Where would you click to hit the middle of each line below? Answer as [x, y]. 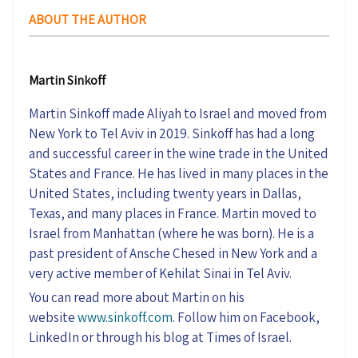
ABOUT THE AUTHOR [88, 20]
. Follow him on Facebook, [246, 318]
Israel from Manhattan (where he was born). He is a [171, 234]
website [53, 318]
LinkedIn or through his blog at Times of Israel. [160, 338]
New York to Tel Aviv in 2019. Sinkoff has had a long [172, 134]
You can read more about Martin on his [137, 298]
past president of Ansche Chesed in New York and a [173, 254]
